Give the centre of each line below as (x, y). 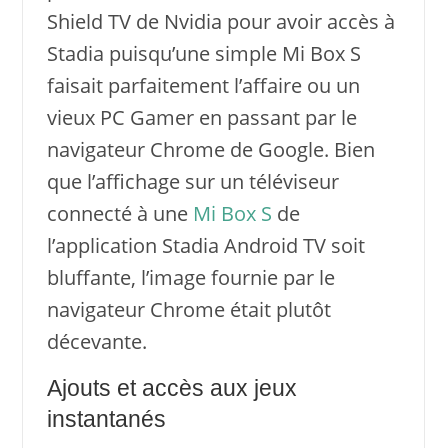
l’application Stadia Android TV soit (205, 245)
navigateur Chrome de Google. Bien (210, 149)
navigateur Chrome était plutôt (188, 309)
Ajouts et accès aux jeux (171, 388)
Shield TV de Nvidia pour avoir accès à (220, 21)
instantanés (106, 419)
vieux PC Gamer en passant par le (201, 117)
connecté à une (119, 213)
